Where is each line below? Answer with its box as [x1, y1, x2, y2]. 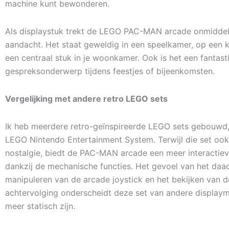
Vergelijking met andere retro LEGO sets [5, 94, 168, 104]
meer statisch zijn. [5, 201, 75, 211]
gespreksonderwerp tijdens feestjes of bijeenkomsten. [5, 66, 215, 76]
